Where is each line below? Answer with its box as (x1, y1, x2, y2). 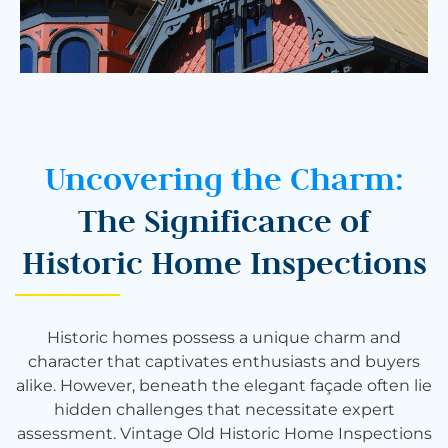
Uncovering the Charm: (44, 157, 404, 199)
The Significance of (78, 199, 370, 241)
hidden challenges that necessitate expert (53, 399, 395, 419)
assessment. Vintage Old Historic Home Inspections (16, 423, 432, 443)
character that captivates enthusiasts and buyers (28, 351, 420, 371)
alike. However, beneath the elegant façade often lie (16, 375, 432, 395)
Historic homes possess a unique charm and (47, 327, 401, 347)
